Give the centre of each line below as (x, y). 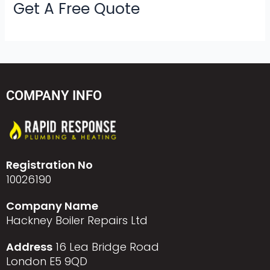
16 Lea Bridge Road (106, 247)
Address (29, 247)
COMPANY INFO (54, 95)
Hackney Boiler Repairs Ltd (77, 220)
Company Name (52, 206)
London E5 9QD (47, 261)
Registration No (49, 165)
